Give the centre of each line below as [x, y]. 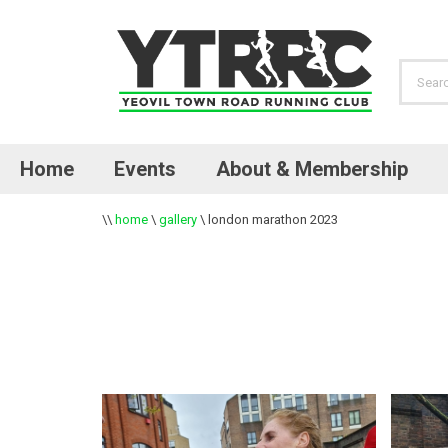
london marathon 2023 [273, 219]
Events [145, 169]
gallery [178, 219]
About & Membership [312, 169]
